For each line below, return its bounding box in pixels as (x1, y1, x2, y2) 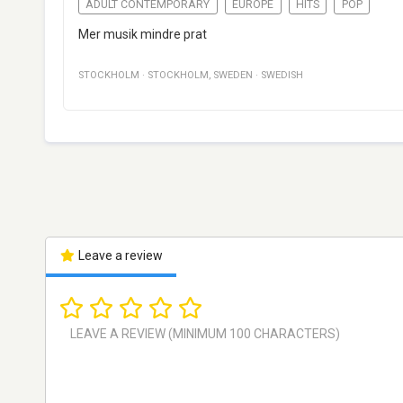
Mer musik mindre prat (78, 27, 207, 42)
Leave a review (75, 248, 163, 264)
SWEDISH (261, 69, 303, 82)
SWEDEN (213, 69, 253, 82)
